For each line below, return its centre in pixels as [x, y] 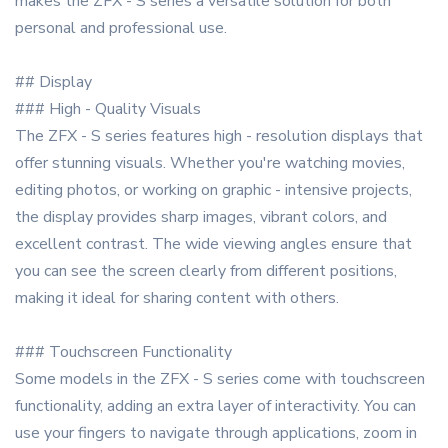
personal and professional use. [121, 28]
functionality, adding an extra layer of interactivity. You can [215, 406]
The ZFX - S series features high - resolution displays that [219, 136]
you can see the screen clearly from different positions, [206, 271]
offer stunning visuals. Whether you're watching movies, [210, 163]
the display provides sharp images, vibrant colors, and [201, 217]
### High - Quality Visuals [108, 109]
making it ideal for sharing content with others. [177, 298]
